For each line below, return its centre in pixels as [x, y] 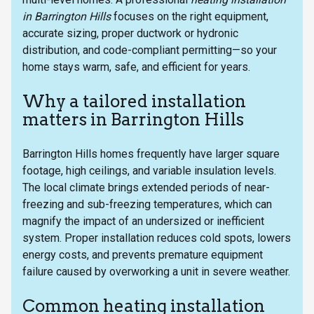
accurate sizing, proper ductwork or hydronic [130, 34]
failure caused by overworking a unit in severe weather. [156, 272]
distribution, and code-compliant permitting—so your [150, 50]
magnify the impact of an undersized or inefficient [143, 221]
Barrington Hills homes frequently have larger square [151, 154]
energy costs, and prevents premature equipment [143, 255]
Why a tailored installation [134, 102]
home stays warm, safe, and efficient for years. [136, 67]
